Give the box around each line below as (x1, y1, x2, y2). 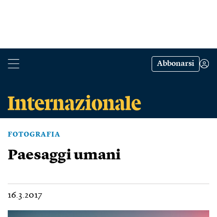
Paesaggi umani (8, 148, 121, 163)
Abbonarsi (157, 60, 194, 68)
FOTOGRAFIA (8, 131, 61, 138)
